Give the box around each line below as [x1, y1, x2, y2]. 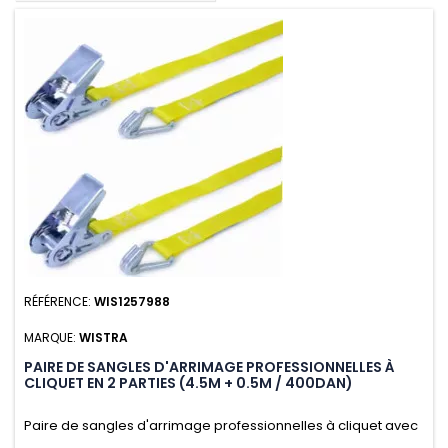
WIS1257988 [94, 293, 170, 311]
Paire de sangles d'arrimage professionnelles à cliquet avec [24, 416, 418, 436]
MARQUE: [24, 329, 79, 347]
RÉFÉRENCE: [24, 293, 94, 311]
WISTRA [79, 329, 128, 347]
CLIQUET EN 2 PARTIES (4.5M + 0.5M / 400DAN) [24, 373, 353, 394]
